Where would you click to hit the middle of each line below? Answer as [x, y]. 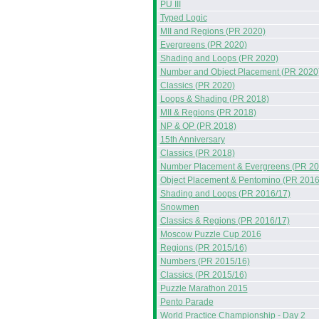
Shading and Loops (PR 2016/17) [225, 194]
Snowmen [179, 207]
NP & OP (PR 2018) [198, 126]
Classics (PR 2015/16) [203, 275]
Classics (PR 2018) [197, 153]
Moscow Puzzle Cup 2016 [210, 234]
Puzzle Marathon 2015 [204, 288]
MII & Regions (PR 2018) [208, 113]
